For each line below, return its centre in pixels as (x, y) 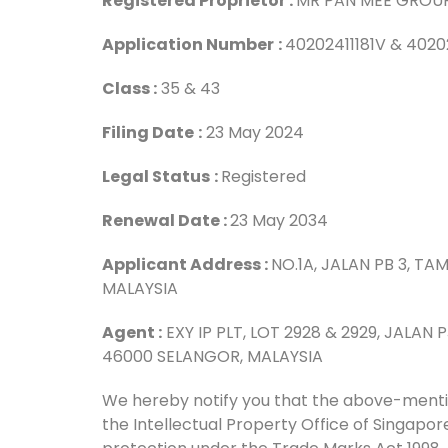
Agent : (132, 332)
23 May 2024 (253, 132)
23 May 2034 (279, 220)
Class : (129, 88)
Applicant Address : (186, 264)
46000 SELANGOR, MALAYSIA (212, 356)
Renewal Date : (166, 220)
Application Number (188, 44)
